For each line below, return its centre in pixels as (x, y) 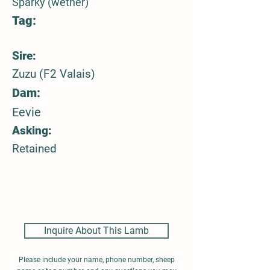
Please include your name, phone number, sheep (96, 259)
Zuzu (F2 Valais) (54, 74)
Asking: (32, 130)
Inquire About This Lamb (96, 230)
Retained (34, 148)
